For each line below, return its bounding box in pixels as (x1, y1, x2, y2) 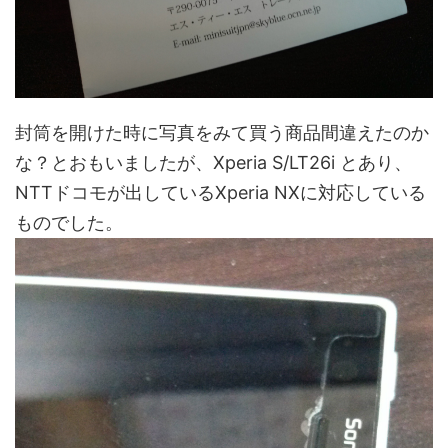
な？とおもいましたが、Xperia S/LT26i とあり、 (15, 152, 412, 174)
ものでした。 (15, 212, 123, 234)
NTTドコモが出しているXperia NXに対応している (15, 182, 426, 204)
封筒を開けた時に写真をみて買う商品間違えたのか (15, 122, 429, 144)
